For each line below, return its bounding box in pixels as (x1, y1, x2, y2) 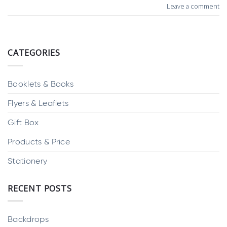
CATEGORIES (8, 47, 60, 59)
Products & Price (8, 136, 70, 146)
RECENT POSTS (8, 182, 72, 194)
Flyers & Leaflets (8, 98, 69, 108)
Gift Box (8, 117, 39, 127)
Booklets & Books (8, 79, 74, 89)
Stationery (8, 156, 48, 166)
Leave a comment (167, 2, 219, 11)
